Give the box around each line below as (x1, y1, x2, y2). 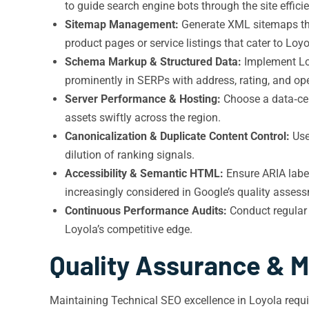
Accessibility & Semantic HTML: (65, 167, 223, 180)
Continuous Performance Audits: (65, 204, 227, 217)
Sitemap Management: (65, 18, 179, 31)
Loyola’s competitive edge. (65, 223, 192, 236)
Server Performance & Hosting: (65, 92, 221, 106)
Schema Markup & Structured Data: (65, 55, 241, 68)
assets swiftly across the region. (65, 111, 221, 124)
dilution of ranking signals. (65, 148, 195, 161)
